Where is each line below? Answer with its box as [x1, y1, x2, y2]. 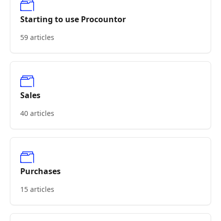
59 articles [20, 33, 54, 42]
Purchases [20, 166, 61, 177]
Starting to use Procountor [20, 14, 126, 25]
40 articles [20, 109, 54, 118]
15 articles [20, 184, 54, 194]
